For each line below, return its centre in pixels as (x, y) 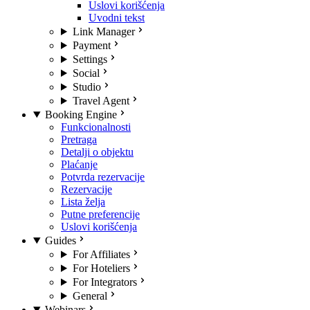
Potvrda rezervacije (103, 177)
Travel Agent (101, 101)
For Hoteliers (101, 268)
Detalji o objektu (97, 152)
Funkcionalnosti (96, 127)
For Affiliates (101, 254)
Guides (60, 240)
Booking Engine (81, 115)
